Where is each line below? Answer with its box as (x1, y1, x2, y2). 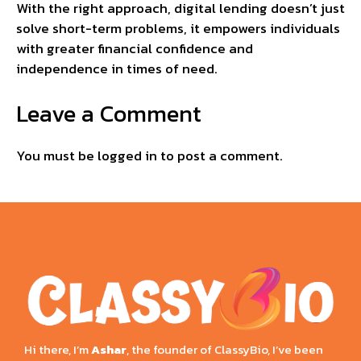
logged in (98, 144, 157, 166)
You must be (16, 144, 98, 166)
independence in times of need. (16, 58, 218, 80)
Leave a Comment (16, 95, 201, 131)
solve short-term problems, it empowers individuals (16, 18, 340, 39)
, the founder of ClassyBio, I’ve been (127, 339, 323, 359)
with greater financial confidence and (16, 38, 253, 60)
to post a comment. (157, 144, 283, 166)
